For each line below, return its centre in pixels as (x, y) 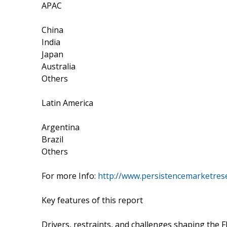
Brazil (52, 139)
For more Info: (70, 176)
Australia (59, 66)
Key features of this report (92, 200)
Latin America (67, 103)
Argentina (61, 127)
